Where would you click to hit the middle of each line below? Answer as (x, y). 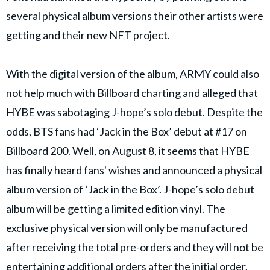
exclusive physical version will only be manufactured (127, 228)
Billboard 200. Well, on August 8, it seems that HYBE (128, 150)
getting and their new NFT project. (89, 35)
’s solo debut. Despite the (203, 112)
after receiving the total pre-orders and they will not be (135, 247)
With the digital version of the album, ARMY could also (133, 73)
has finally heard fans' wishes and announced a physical (134, 170)
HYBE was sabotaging (59, 112)
